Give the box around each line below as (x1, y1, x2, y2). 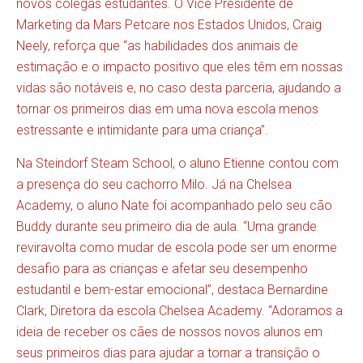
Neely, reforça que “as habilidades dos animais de (16, 38, 298, 53)
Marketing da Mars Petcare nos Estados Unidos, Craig (16, 17, 322, 32)
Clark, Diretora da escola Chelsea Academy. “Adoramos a (16, 303, 343, 318)
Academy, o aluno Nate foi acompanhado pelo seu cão (16, 198, 332, 213)
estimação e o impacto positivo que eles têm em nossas (16, 59, 343, 75)
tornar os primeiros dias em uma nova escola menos (16, 101, 318, 117)
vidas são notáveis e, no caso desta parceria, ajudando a (16, 80, 341, 96)
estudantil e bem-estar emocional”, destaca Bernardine (16, 282, 328, 297)
